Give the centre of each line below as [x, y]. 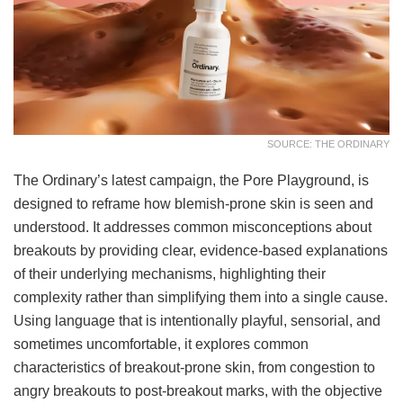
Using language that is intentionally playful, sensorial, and [197, 320]
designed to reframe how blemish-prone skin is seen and [193, 203]
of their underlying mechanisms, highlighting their [170, 273]
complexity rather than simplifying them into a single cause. [201, 297]
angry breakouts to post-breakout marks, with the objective [198, 390]
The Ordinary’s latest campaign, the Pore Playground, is [191, 180]
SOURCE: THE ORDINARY [328, 143]
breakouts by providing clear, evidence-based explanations [201, 250]
